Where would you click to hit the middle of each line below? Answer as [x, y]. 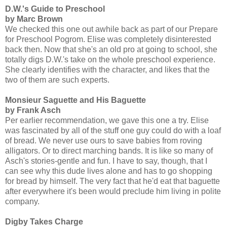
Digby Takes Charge [44, 221]
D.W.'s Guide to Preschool [55, 9]
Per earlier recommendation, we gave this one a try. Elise [107, 120]
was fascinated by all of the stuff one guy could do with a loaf [113, 130]
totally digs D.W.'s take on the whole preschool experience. [110, 59]
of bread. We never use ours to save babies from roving [104, 140]
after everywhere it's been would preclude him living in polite [113, 191]
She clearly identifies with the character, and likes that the [107, 69]
